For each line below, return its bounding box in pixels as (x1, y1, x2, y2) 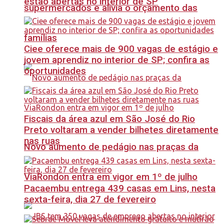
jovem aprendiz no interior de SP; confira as (24, 54, 209, 66)
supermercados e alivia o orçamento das (24, 2, 197, 14)
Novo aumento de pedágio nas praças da (24, 141, 198, 152)
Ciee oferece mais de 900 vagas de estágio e (24, 43, 218, 55)
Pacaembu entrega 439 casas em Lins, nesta (24, 183, 215, 194)
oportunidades (24, 65, 86, 77)
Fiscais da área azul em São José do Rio (24, 113, 195, 124)
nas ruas (24, 135, 60, 146)
